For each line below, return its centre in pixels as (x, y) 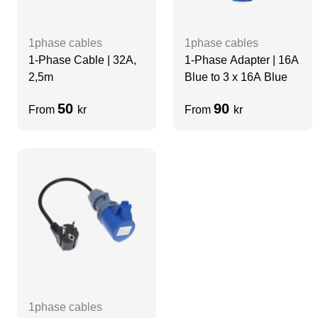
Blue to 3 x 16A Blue (236, 77)
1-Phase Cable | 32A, (82, 60)
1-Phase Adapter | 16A (242, 60)
